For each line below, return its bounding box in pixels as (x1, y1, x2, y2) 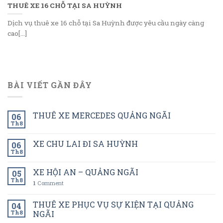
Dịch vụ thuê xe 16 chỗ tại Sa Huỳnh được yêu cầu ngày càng (7, 18, 204, 27)
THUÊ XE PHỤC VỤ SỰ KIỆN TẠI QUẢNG (33, 199, 194, 210)
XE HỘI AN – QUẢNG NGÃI (33, 167, 138, 178)
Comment (36, 179, 64, 187)
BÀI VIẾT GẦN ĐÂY (7, 79, 92, 90)
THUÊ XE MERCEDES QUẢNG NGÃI (33, 110, 171, 121)
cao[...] (7, 28, 27, 38)
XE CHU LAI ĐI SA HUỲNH (33, 138, 138, 149)
